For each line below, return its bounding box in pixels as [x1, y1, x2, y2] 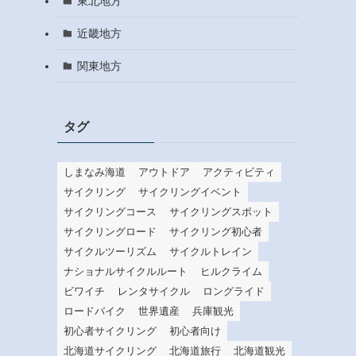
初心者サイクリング [64, 325, 157, 338]
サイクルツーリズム [64, 246, 157, 258]
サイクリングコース [64, 206, 157, 219]
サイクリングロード [64, 226, 157, 238]
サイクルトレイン [169, 246, 252, 258]
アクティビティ [203, 166, 275, 179]
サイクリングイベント [138, 186, 242, 199]
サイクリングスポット [169, 206, 273, 219]
